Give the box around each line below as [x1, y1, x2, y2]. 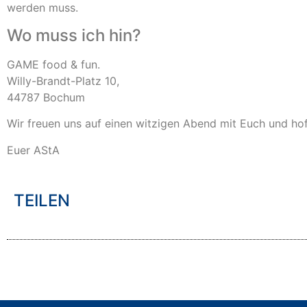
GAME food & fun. [7, 57, 100, 71]
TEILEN [14, 191, 70, 211]
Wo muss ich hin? [7, 25, 141, 45]
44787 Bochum [7, 90, 85, 104]
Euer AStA [7, 143, 60, 157]
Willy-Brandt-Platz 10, [7, 73, 119, 88]
